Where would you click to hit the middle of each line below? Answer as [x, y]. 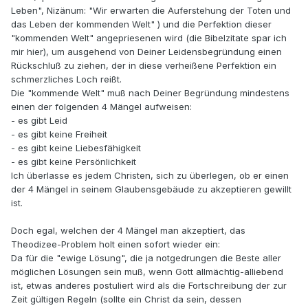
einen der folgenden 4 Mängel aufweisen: [101, 107]
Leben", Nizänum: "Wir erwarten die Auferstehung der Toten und [151, 11]
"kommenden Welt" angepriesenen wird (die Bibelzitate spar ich [149, 38]
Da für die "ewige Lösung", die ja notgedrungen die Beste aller [146, 258]
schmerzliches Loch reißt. [66, 79]
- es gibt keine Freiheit [59, 134]
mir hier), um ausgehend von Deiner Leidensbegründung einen [146, 52]
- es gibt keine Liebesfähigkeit [76, 148]
